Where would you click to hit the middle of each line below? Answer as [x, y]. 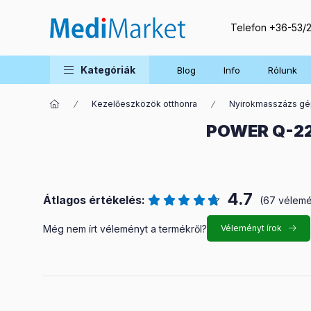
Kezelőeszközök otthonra [144, 104]
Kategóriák [108, 70]
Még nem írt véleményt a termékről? [125, 228]
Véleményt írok [251, 228]
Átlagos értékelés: [94, 200]
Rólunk [283, 70]
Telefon [250, 27]
